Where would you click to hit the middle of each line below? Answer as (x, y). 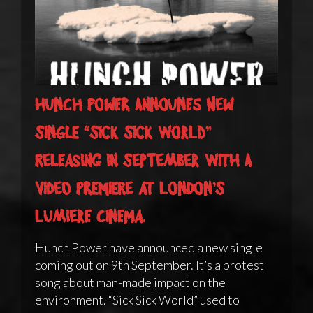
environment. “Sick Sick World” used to (137, 300)
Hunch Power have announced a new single (149, 248)
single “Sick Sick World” (123, 132)
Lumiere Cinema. (90, 216)
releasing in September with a (143, 160)
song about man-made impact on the (130, 283)
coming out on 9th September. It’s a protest (150, 265)
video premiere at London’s (130, 188)
